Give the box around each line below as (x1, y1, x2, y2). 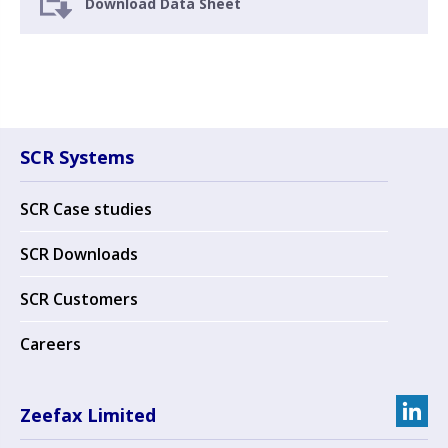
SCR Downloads (20, 243, 138, 265)
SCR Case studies (20, 198, 152, 220)
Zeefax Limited (20, 403, 156, 427)
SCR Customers (20, 288, 138, 310)
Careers (20, 333, 81, 355)
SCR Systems (20, 145, 134, 169)
